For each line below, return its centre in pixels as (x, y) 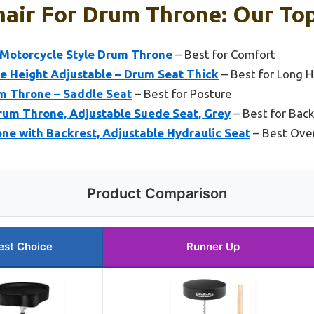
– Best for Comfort (224, 55)
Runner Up (213, 247)
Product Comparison (157, 194)
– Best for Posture (182, 94)
